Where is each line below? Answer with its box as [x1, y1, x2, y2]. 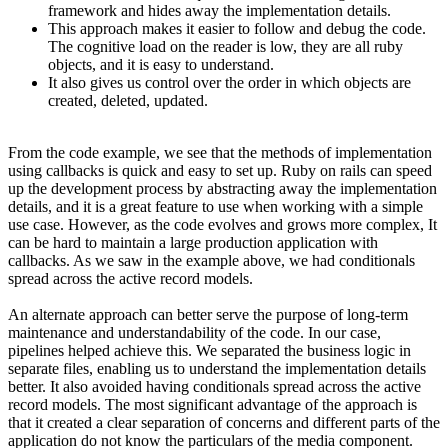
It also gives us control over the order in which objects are [48, 73, 411, 91]
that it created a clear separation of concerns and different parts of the [8, 413, 440, 431]
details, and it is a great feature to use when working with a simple [8, 197, 423, 215]
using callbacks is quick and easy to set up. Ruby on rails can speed [8, 161, 432, 179]
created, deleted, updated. [48, 91, 208, 109]
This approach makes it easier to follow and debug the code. [48, 19, 426, 37]
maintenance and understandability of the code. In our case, [8, 323, 381, 341]
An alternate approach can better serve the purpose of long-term [8, 305, 408, 323]
